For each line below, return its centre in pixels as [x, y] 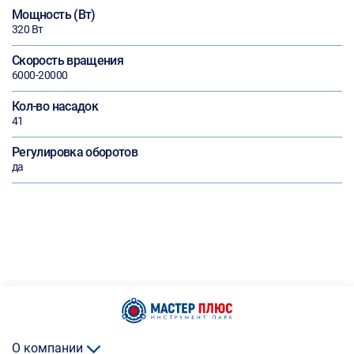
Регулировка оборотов [75, 152]
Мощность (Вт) [54, 15]
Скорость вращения [68, 60]
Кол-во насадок [55, 106]
